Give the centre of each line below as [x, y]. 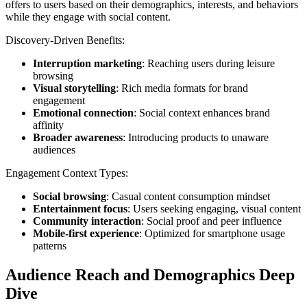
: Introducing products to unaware [196, 138]
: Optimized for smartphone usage [212, 234]
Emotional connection [83, 113]
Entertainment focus [80, 209]
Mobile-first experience [86, 234]
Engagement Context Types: [67, 173]
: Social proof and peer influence [211, 221]
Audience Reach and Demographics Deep [150, 275]
